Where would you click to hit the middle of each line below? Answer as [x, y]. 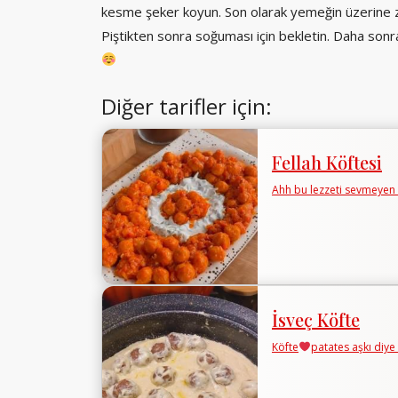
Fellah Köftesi [327, 162]
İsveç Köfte [316, 319]
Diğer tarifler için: [187, 106]
